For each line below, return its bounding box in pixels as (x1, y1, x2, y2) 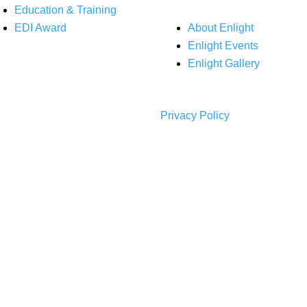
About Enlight (188, 22, 254, 34)
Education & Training (14, 4, 116, 16)
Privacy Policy (160, 110, 230, 121)
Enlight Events (188, 40, 258, 51)
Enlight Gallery (188, 58, 260, 69)
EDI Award (14, 22, 66, 34)
